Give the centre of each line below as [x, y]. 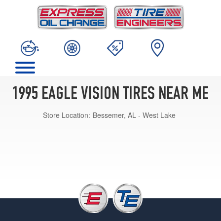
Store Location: [67, 115]
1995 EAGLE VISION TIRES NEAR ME [110, 95]
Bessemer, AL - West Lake [134, 115]
